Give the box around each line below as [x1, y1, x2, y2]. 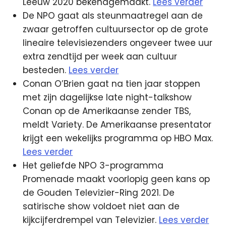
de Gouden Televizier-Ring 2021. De [23, 186, 175, 199]
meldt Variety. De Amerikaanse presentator [23, 118, 212, 131]
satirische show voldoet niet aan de [23, 200, 180, 212]
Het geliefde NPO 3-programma [23, 159, 164, 172]
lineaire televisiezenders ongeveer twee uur [23, 36, 213, 49]
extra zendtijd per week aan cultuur [23, 50, 178, 63]
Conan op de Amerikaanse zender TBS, [23, 104, 191, 117]
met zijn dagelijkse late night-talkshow [23, 91, 192, 103]
